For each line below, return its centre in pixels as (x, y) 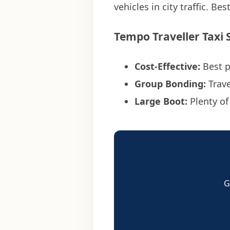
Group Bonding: (170, 83)
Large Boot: (161, 101)
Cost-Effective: (167, 66)
